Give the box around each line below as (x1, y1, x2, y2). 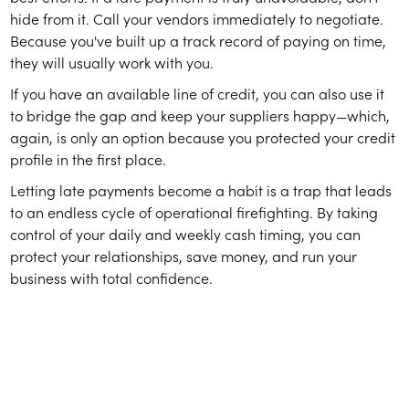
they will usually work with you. (10, 52, 215, 73)
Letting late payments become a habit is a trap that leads (10, 180, 393, 201)
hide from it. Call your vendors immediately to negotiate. (10, 8, 384, 29)
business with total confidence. (10, 267, 214, 288)
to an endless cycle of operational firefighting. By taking (10, 202, 379, 223)
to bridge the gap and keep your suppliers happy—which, (10, 105, 391, 126)
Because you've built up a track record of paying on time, (10, 30, 387, 51)
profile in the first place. (10, 149, 167, 170)
